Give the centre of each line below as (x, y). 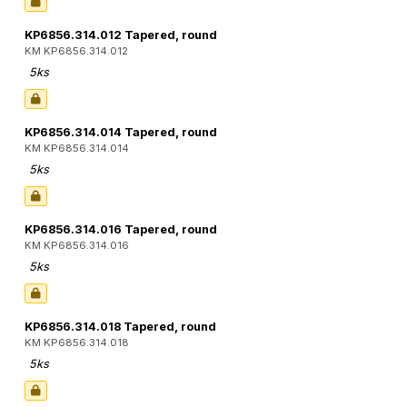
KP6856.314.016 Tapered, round (121, 230)
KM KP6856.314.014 (77, 149)
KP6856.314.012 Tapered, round (121, 35)
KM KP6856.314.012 (76, 51)
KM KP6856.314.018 (77, 343)
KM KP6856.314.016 (77, 246)
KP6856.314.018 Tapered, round (120, 327)
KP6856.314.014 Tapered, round (121, 133)
